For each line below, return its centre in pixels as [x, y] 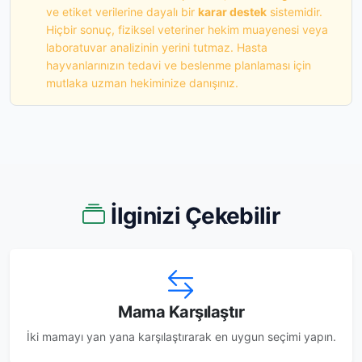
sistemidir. [295, 11]
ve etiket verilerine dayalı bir [122, 11]
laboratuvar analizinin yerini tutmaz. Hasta [157, 47]
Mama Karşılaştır [181, 311]
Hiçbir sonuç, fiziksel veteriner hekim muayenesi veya [187, 29]
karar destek [232, 11]
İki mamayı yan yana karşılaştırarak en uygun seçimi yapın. [181, 336]
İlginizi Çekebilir [195, 215]
